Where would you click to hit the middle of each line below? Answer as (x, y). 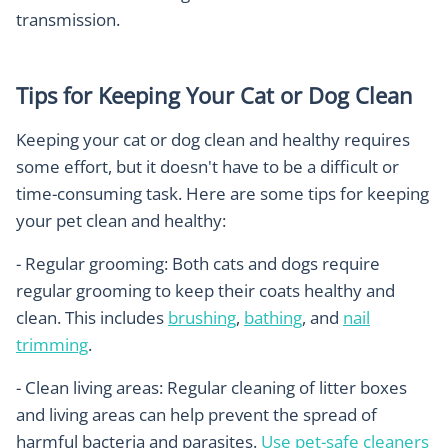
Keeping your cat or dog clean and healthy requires (213, 140)
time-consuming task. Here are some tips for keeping (222, 194)
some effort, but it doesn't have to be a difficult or (207, 167)
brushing (202, 318)
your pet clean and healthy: (121, 221)
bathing (273, 318)
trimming (52, 345)
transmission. (68, 20)
